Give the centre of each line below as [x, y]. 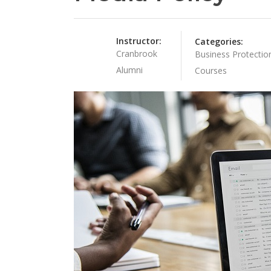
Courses [211, 70]
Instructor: [139, 41]
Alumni [129, 70]
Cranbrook [137, 54]
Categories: [219, 41]
